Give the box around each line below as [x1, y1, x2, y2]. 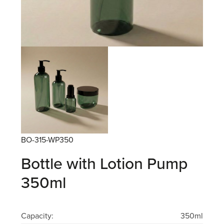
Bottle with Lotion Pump [21, 151, 188, 175]
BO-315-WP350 [21, 134, 74, 145]
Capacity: [21, 210, 54, 221]
